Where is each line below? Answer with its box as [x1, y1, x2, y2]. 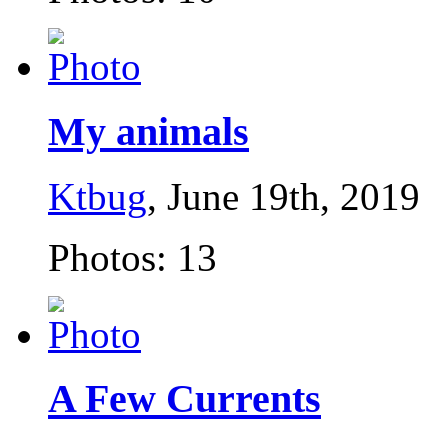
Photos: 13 [48, 235, 217, 279]
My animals [48, 108, 249, 154]
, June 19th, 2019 [147, 174, 420, 218]
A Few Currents [48, 376, 321, 422]
